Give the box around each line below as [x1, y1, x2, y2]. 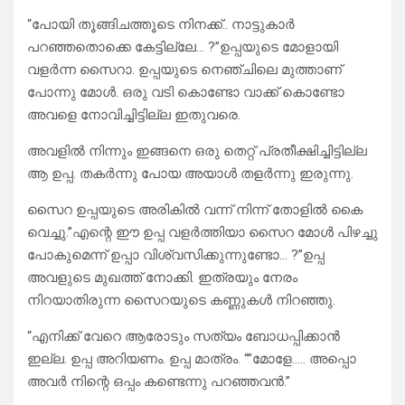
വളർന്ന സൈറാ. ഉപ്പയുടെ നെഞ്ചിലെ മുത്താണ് [27, 61, 342, 79]
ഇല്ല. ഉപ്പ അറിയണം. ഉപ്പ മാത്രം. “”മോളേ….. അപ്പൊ [27, 351, 356, 368]
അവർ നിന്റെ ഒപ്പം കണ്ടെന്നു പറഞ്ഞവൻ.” [27, 373, 290, 391]
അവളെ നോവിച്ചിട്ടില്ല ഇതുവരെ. [27, 107, 240, 124]
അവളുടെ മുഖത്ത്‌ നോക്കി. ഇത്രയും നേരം [27, 269, 297, 287]
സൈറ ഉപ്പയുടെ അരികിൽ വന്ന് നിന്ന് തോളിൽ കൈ [27, 202, 363, 219]
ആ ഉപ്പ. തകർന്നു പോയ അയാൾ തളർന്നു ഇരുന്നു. [27, 165, 353, 183]
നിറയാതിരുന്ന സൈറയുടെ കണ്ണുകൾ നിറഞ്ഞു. [27, 292, 335, 309]
